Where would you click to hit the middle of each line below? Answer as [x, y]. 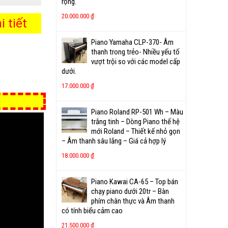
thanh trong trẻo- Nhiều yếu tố [135, 52]
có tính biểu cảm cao [92, 211]
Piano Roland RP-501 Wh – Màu [137, 112]
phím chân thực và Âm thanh [133, 201]
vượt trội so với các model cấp [136, 62]
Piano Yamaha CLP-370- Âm [132, 42]
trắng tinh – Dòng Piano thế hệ [135, 122]
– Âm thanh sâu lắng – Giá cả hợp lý [114, 141]
